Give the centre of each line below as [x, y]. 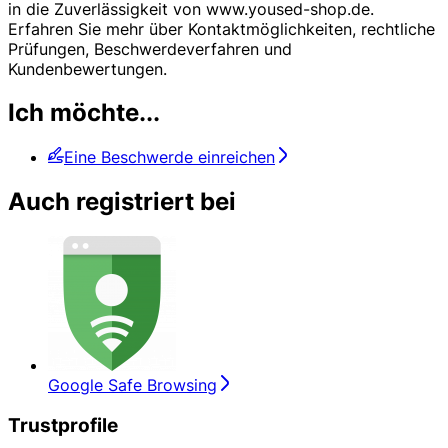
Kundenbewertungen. [87, 68]
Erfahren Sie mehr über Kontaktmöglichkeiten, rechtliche [221, 28]
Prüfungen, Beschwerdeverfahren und [150, 48]
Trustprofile [63, 425]
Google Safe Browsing [132, 385]
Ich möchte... [84, 113]
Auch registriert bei [122, 202]
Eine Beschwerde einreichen [169, 157]
